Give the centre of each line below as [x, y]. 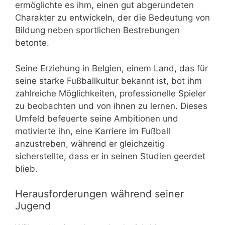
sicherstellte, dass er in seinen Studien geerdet [110, 156]
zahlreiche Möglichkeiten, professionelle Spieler [110, 93]
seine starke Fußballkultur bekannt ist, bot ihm [108, 81]
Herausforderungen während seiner [99, 194]
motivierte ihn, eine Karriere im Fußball [93, 131]
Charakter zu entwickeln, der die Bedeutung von [113, 18]
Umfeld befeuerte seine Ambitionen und [97, 118]
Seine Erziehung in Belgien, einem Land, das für [111, 68]
